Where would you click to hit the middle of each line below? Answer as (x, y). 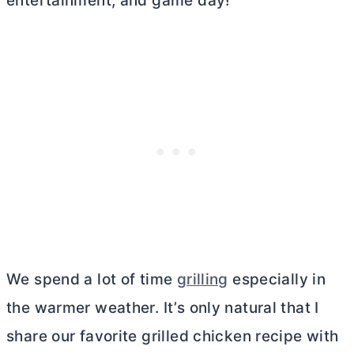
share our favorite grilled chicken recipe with (173, 336)
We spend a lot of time (92, 279)
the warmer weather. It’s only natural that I (163, 308)
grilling (202, 279)
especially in (277, 279)
